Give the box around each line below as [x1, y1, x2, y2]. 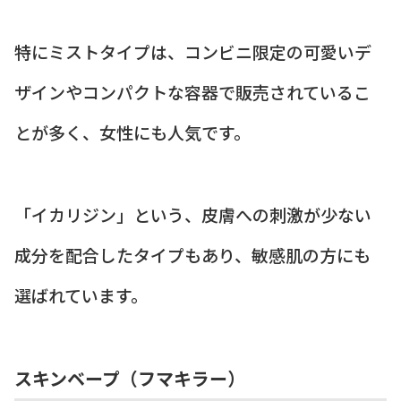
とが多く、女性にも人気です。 [14, 119, 251, 144]
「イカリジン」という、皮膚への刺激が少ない [14, 202, 371, 227]
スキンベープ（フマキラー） [14, 364, 245, 391]
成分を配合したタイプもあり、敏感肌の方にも [14, 243, 371, 268]
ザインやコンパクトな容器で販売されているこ [14, 79, 371, 104]
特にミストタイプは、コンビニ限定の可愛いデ [14, 38, 371, 64]
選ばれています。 [14, 283, 148, 308]
